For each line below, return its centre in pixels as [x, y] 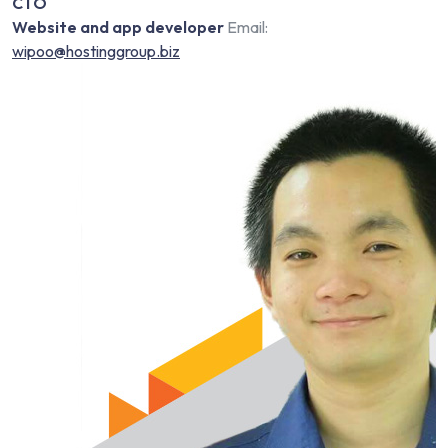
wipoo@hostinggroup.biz [96, 51]
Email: [246, 27]
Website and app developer [118, 27]
